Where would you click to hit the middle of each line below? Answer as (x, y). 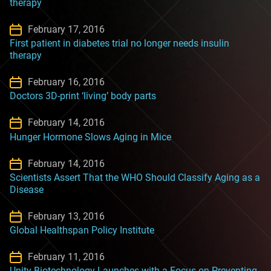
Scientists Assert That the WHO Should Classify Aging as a (135, 177)
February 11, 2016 (66, 256)
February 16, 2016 (66, 82)
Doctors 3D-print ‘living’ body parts (83, 96)
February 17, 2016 (66, 29)
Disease (27, 189)
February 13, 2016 (66, 216)
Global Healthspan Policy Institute (82, 230)
